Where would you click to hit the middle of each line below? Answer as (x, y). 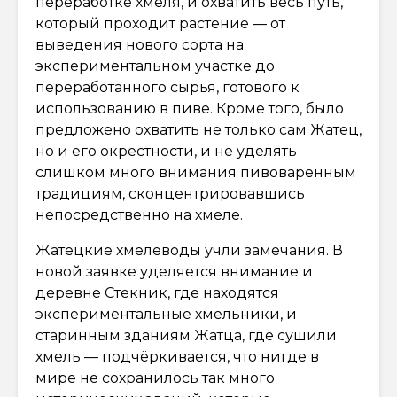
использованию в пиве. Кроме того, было (190, 108)
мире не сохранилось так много (155, 378)
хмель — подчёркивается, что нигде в (177, 356)
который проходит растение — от (160, 23)
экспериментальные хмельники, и (166, 314)
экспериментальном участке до (155, 66)
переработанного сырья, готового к (167, 87)
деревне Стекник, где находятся (157, 292)
